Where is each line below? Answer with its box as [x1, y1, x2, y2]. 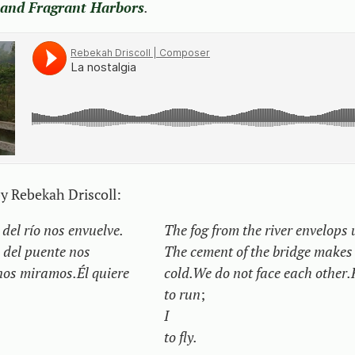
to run [164, 284, 200, 303]
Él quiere [77, 262, 129, 282]
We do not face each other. [193, 262, 351, 282]
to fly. [164, 326, 197, 346]
